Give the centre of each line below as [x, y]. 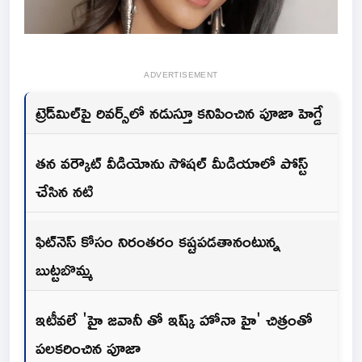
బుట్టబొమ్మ [64, 269]
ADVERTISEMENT [181, 75]
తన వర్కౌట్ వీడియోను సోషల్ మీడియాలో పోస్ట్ [172, 163]
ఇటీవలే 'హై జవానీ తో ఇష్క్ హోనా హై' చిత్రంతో [174, 320]
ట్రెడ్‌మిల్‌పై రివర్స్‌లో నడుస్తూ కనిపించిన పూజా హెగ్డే [179, 113]
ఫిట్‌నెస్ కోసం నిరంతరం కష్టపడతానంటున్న [158, 241]
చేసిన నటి [64, 191]
